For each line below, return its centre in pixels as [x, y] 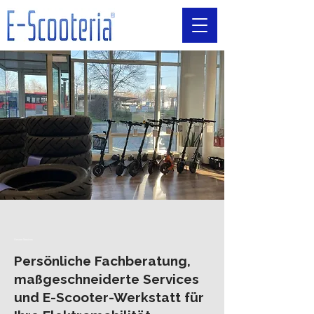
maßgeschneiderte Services [107, 279]
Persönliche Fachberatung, [102, 261]
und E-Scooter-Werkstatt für [109, 297]
